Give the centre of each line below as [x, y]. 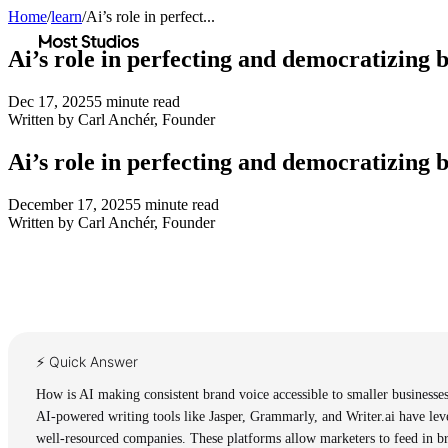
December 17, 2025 [70, 204]
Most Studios [79, 33]
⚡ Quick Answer [87, 361]
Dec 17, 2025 [51, 101]
